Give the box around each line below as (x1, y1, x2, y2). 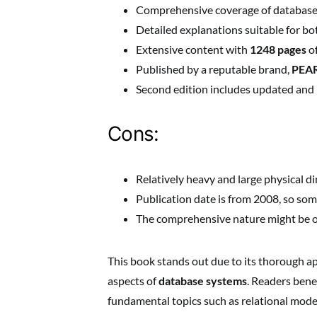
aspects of (108, 274, 158, 287)
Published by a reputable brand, (136, 62, 292, 76)
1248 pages (250, 42, 306, 56)
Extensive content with (136, 42, 250, 56)
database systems (158, 274, 247, 287)
